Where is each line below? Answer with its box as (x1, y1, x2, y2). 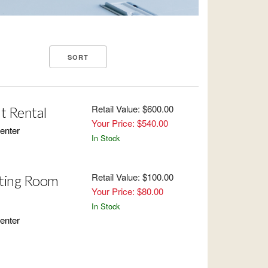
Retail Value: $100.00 (91, 170, 173, 183)
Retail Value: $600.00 (91, 102, 173, 115)
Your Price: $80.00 (91, 184, 163, 197)
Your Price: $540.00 (91, 116, 168, 129)
